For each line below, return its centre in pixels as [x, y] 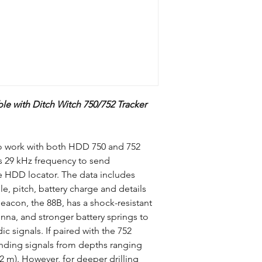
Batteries [202, 230]
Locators [201, 34]
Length [199, 255]
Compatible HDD [217, 22]
